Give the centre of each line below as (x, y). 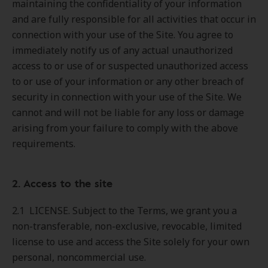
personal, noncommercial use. (79, 257)
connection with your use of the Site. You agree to (123, 35)
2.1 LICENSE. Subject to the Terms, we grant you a (124, 211)
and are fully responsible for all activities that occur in (134, 19)
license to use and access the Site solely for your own (131, 242)
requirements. (44, 144)
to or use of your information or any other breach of (128, 81)
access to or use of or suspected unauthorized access (130, 66)
